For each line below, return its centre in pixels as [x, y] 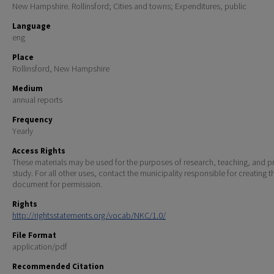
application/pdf [40, 247]
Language [31, 26]
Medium [28, 89]
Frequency [32, 120]
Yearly [23, 131]
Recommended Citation [58, 267]
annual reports [37, 100]
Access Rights [39, 151]
